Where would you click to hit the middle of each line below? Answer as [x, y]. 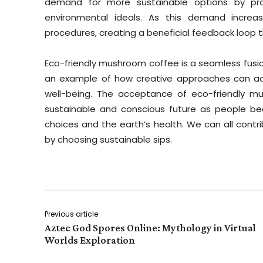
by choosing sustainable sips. [108, 140]
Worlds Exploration [90, 240]
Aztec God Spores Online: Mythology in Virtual [150, 228]
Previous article [71, 214]
